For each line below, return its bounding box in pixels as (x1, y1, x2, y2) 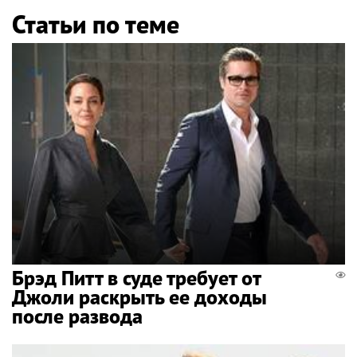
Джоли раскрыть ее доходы (12, 284, 267, 311)
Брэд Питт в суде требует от (12, 265, 261, 292)
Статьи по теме (12, 6, 179, 41)
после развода (12, 303, 143, 330)
